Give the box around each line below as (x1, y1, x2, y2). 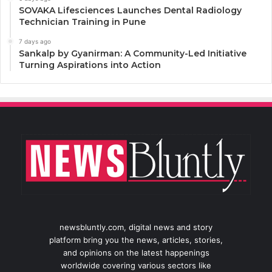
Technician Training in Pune (19, 16, 146, 28)
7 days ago (19, 38, 51, 46)
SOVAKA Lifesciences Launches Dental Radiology (19, 5, 242, 16)
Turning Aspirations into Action (19, 59, 161, 71)
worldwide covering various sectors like (61, 260, 211, 271)
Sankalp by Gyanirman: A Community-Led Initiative (19, 48, 246, 59)
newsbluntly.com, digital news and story (59, 222, 212, 233)
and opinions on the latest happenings (63, 248, 209, 258)
